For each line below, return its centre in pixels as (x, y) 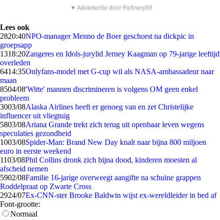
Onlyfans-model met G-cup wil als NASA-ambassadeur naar (120, 71)
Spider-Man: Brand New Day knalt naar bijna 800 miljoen (116, 142)
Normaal (24, 214)
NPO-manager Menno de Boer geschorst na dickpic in (110, 36)
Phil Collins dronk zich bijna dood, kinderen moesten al (111, 160)
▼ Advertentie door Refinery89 (111, 8)
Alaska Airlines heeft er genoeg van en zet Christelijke (110, 107)
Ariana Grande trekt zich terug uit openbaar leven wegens (115, 124)
